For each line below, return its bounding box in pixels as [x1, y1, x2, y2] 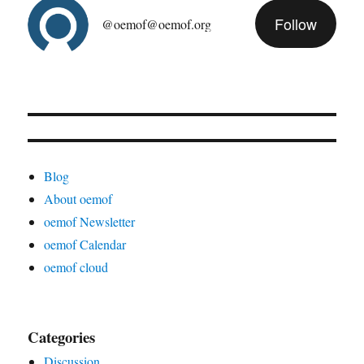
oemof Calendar [44, 235, 127, 253]
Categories [28, 325, 96, 348]
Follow [274, 13, 317, 35]
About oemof [44, 189, 113, 207]
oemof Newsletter [44, 212, 136, 230]
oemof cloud [44, 258, 109, 275]
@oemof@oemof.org [102, 15, 212, 32]
